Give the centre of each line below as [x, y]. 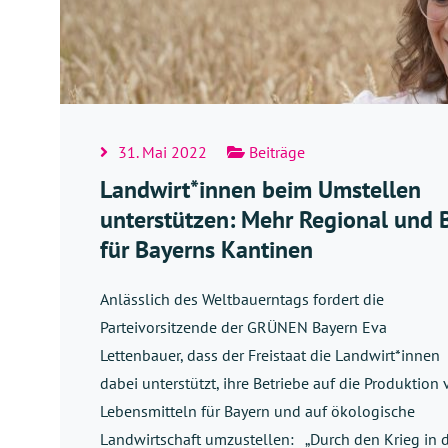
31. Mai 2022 [162, 152]
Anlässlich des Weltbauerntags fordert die [242, 299]
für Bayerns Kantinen [206, 250]
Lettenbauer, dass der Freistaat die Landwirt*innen [270, 355]
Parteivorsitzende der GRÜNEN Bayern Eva [243, 327]
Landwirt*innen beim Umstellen [260, 190]
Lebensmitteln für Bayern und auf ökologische [257, 411]
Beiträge [275, 152]
